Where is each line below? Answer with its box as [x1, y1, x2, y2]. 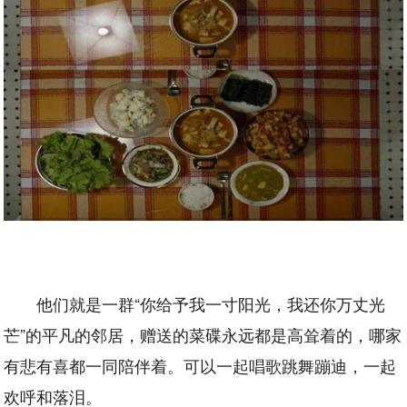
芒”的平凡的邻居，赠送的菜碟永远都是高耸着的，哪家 [4, 322, 402, 346]
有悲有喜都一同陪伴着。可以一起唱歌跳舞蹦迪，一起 [4, 352, 397, 377]
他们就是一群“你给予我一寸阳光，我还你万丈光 [36, 291, 386, 315]
